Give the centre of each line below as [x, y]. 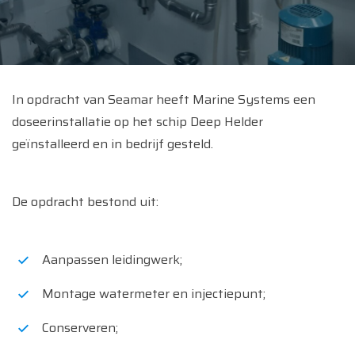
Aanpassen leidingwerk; [112, 260]
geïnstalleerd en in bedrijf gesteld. [113, 144]
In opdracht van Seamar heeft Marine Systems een [164, 99]
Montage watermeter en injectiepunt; [154, 294]
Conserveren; [80, 328]
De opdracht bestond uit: [85, 202]
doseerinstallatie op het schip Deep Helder [137, 122]
